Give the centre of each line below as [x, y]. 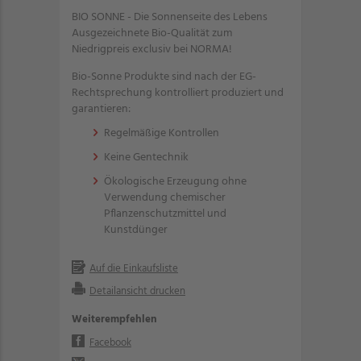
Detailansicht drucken [137, 291]
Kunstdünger [136, 230]
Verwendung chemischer [165, 198]
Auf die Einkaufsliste [134, 269]
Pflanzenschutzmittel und [165, 214]
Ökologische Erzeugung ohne [175, 182]
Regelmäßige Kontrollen [162, 133]
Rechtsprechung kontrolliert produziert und [178, 93]
